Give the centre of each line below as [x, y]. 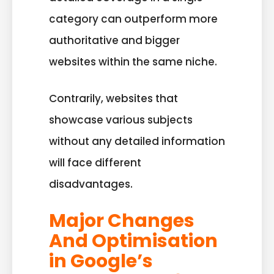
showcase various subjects [121, 120]
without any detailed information [137, 142]
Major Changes [122, 220]
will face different [95, 163]
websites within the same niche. [133, 61]
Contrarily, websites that [113, 99]
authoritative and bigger [114, 40]
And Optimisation [133, 241]
